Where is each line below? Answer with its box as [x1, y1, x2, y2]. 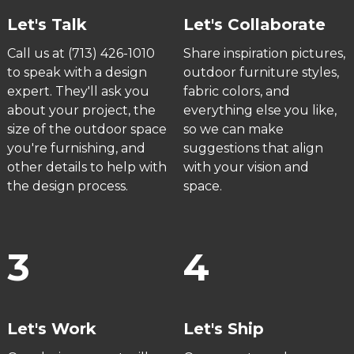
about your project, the [6, 103, 156, 118]
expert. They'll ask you [6, 84, 149, 99]
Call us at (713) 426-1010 [6, 46, 155, 61]
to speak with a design [6, 65, 147, 80]
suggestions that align [183, 141, 323, 156]
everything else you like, [183, 103, 337, 118]
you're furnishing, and [6, 141, 145, 156]
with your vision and [183, 160, 309, 175]
